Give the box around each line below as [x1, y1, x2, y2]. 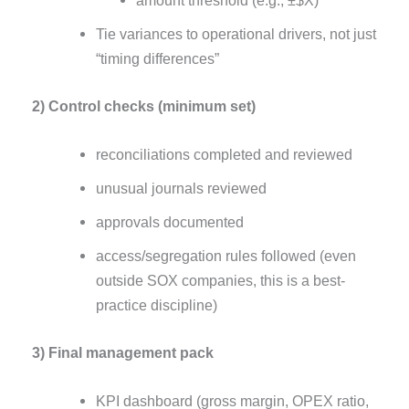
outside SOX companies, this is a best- [95, 271, 345, 288]
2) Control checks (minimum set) [32, 97, 257, 114]
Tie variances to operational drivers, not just [95, 26, 376, 43]
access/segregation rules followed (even [95, 246, 356, 264]
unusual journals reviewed [95, 179, 267, 196]
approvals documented [95, 213, 244, 230]
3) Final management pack [32, 343, 215, 361]
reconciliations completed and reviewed [95, 145, 352, 163]
